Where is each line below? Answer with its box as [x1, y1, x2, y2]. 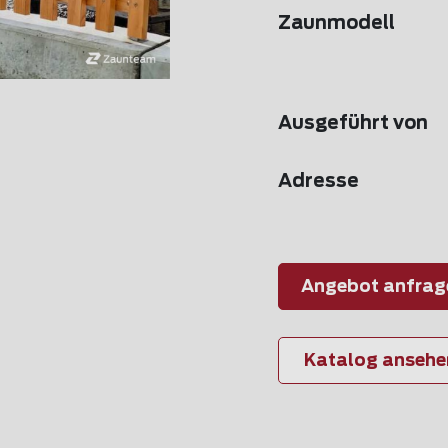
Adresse [278, 173, 359, 191]
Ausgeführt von [278, 115, 428, 133]
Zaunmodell [278, 15, 395, 33]
